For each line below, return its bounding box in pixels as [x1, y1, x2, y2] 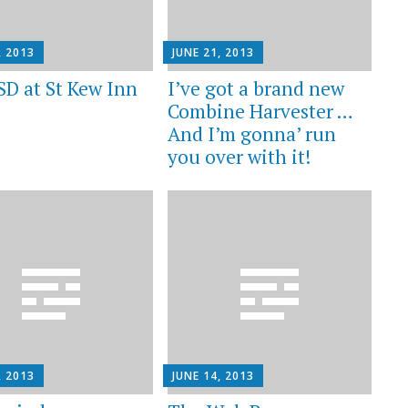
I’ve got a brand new [167, 75, 344, 101]
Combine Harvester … [167, 97, 352, 124]
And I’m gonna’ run [167, 120, 336, 147]
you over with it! [167, 143, 311, 169]
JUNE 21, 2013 [171, 44, 254, 60]
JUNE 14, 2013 [171, 368, 254, 384]
